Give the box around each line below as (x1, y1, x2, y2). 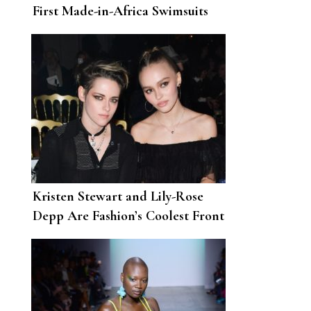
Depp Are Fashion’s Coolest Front (33, 208, 224, 225)
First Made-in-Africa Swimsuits (33, 3, 208, 20)
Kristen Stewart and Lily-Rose (33, 188, 203, 205)
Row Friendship (33, 227, 123, 244)
